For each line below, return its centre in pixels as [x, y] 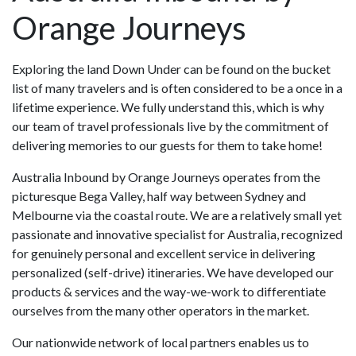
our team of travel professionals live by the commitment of [170, 126]
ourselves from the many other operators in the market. [161, 310]
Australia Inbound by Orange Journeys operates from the [166, 177]
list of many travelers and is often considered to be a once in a [177, 88]
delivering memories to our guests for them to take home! [167, 145]
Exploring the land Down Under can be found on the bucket [171, 69]
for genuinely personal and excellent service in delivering [164, 253]
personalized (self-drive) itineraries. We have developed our [173, 272]
